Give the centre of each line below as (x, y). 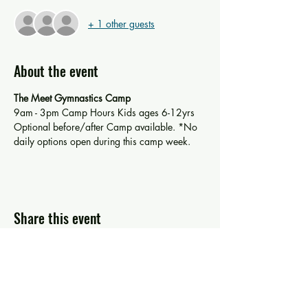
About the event (56, 71)
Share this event (57, 218)
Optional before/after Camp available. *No (107, 127)
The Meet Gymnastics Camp (74, 98)
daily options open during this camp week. (103, 141)
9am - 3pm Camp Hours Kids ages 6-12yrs (104, 112)
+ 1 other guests (121, 23)
